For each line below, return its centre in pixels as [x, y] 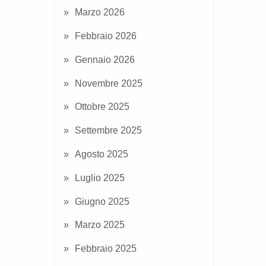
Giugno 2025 [102, 201]
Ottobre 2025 [102, 107]
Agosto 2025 [102, 154]
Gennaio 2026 [105, 59]
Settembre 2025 [108, 131]
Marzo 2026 [100, 12]
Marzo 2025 [100, 225]
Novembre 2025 [109, 83]
